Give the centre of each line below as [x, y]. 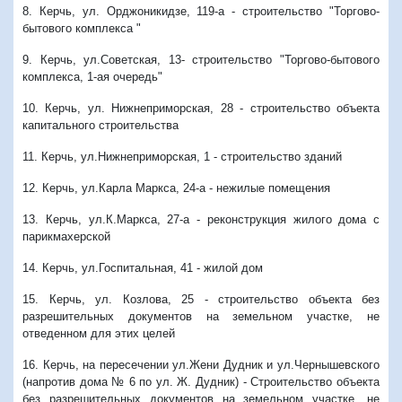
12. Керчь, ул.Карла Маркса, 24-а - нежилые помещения [176, 188]
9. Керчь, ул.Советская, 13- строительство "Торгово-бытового [201, 59]
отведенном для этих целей [99, 333]
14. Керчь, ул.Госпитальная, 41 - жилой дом [143, 267]
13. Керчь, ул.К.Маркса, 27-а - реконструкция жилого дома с [201, 219]
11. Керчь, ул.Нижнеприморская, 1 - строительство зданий [182, 156]
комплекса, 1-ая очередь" [92, 76]
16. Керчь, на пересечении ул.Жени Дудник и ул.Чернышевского [201, 364]
